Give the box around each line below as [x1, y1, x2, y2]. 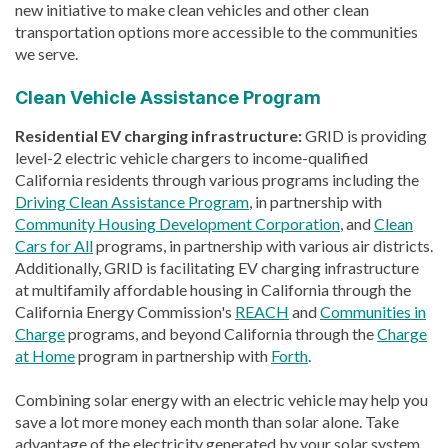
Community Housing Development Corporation [15, 213, 340, 233]
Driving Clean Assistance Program [15, 191, 249, 211]
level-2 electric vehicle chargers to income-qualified [15, 147, 368, 167]
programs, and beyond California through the [65, 323, 377, 343]
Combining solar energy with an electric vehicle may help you [15, 389, 428, 409]
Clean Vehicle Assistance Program [15, 86, 321, 108]
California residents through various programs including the [15, 169, 419, 189]
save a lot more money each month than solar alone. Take [15, 411, 399, 431]
